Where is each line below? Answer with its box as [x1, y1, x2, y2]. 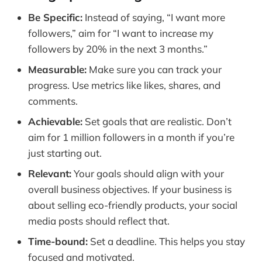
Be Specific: [28, 11, 82, 24]
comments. [28, 95, 78, 108]
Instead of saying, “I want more [82, 11, 225, 24]
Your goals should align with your [71, 167, 224, 180]
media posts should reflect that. [28, 215, 170, 227]
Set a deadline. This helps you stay [88, 235, 245, 248]
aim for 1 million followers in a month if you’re [28, 131, 235, 144]
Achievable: [28, 115, 82, 128]
